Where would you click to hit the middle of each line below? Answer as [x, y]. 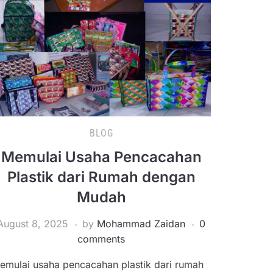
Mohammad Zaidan [141, 223]
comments [101, 239]
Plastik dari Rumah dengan [101, 177]
